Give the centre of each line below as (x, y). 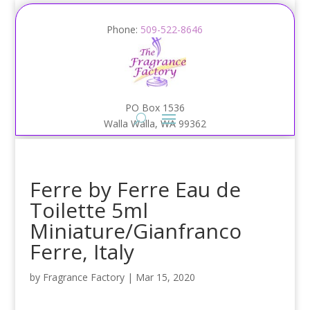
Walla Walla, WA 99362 (155, 124)
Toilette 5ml (89, 210)
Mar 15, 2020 (165, 277)
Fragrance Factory (83, 277)
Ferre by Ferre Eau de (135, 189)
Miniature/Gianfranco (135, 231)
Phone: (124, 29)
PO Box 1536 (155, 108)
